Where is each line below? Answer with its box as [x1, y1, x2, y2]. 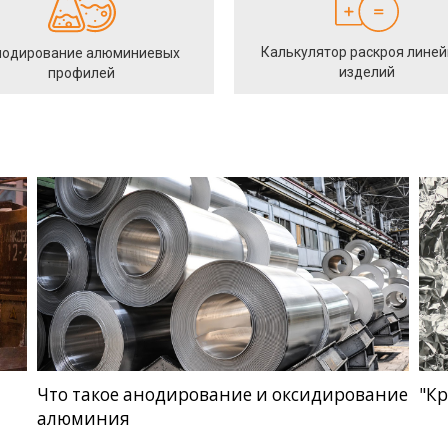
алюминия [36, 407, 130, 431]
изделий [338, 63, 395, 80]
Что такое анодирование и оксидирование [36, 383, 408, 407]
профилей [48, 64, 115, 81]
